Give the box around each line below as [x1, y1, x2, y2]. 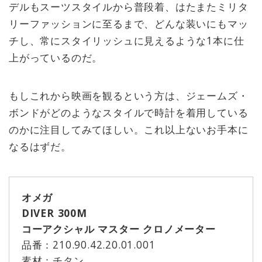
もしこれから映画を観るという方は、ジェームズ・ [9, 88, 249, 103]
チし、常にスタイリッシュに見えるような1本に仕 [9, 33, 244, 47]
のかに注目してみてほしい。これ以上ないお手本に [9, 122, 249, 137]
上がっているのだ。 [9, 50, 103, 64]
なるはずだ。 [9, 139, 71, 154]
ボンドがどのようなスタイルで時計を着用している [9, 105, 249, 120]
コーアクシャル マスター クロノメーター [21, 221, 216, 236]
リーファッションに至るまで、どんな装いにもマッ [9, 16, 249, 30]
